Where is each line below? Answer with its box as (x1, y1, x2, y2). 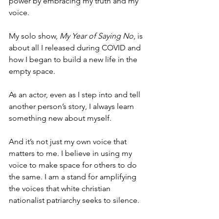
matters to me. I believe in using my (9, 148, 134, 158)
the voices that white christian (9, 183, 112, 193)
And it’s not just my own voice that (9, 136, 129, 146)
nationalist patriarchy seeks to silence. (9, 195, 141, 205)
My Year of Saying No (60, 31, 133, 41)
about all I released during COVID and (9, 43, 143, 52)
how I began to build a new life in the (9, 54, 139, 64)
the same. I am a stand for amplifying (9, 172, 138, 181)
